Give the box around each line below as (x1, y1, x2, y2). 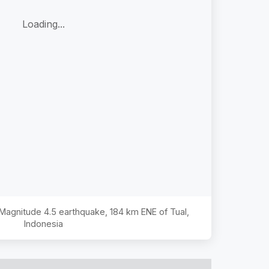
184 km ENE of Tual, (110, 206, 189, 217)
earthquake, (56, 206, 110, 217)
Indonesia (23, 218, 63, 229)
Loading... (22, 18, 65, 31)
